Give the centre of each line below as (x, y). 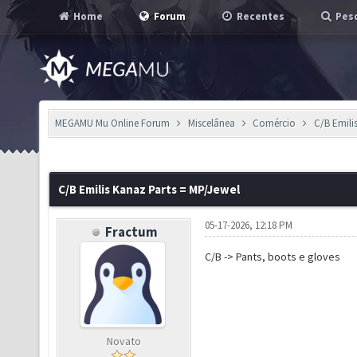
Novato (124, 341)
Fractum (131, 232)
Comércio (275, 123)
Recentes (259, 16)
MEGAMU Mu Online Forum (112, 123)
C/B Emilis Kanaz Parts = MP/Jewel (149, 189)
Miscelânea (211, 123)
